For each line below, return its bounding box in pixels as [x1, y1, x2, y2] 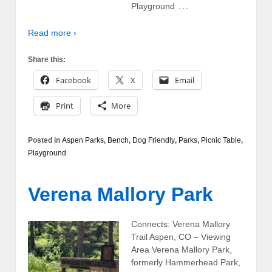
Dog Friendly [132, 136, 175, 145]
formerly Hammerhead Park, [131, 257, 240, 268]
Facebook [56, 75, 91, 86]
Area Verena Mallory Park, [131, 245, 232, 255]
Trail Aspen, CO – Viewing [131, 232, 231, 242]
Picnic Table [201, 136, 241, 145]
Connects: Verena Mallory [131, 219, 230, 229]
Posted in [28, 136, 62, 145]
